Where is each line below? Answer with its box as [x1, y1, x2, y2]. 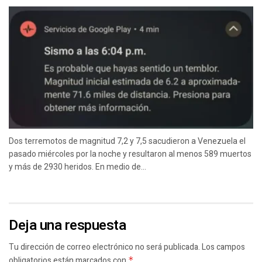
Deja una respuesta [9, 215, 126, 236]
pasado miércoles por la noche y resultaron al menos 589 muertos [9, 149, 251, 159]
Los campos [202, 241, 245, 254]
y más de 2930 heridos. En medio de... [9, 162, 146, 172]
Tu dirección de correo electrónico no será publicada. [9, 241, 200, 254]
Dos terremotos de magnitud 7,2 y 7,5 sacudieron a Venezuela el [9, 136, 246, 146]
